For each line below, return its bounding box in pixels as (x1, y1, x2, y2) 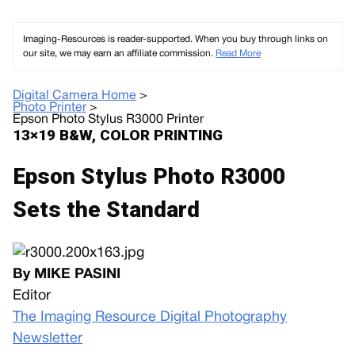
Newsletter (13, 332, 82, 345)
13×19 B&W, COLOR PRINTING (13, 126, 223, 144)
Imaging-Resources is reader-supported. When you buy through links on (23, 35, 328, 44)
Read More (216, 49, 261, 58)
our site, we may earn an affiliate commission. (23, 49, 216, 58)
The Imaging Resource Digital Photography (13, 311, 287, 324)
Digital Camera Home (13, 90, 136, 101)
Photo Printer (13, 102, 86, 113)
